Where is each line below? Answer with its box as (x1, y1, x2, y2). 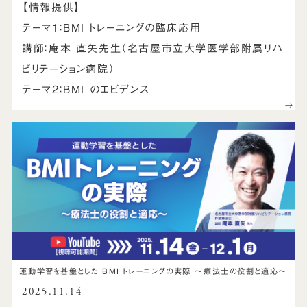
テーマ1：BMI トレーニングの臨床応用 (22, 22, 201, 33)
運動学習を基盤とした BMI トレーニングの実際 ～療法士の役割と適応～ (19, 267, 288, 275)
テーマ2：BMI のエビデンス (22, 84, 150, 95)
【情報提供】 (22, 1, 81, 12)
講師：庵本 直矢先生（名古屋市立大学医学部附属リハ (22, 42, 283, 53)
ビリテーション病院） (22, 63, 115, 74)
